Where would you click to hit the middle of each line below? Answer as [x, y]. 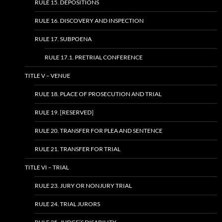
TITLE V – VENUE [48, 76]
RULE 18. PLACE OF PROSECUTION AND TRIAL [98, 94]
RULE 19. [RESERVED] [64, 112]
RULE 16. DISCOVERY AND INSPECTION [89, 21]
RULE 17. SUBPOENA [63, 39]
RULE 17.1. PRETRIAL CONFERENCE [94, 57]
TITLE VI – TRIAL [47, 167]
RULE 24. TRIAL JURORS [67, 204]
